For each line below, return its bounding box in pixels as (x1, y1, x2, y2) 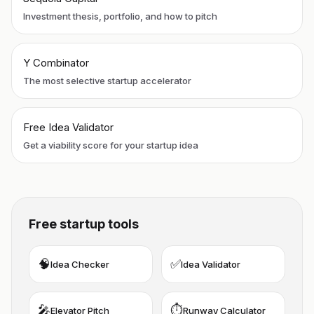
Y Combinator (23, 55, 89, 69)
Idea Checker (50, 258, 109, 270)
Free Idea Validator (23, 120, 114, 134)
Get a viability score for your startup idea (23, 139, 198, 151)
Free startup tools (29, 216, 139, 231)
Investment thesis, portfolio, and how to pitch (23, 10, 217, 22)
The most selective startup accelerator (23, 74, 191, 86)
